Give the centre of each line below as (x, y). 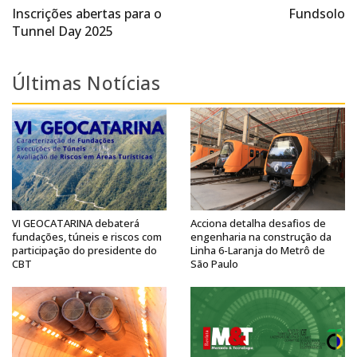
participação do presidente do (84, 251)
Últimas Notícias (86, 83)
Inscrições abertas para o (87, 14)
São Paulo (214, 264)
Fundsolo (317, 14)
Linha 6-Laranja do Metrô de (258, 251)
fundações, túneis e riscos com (87, 237)
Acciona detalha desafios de (258, 224)
